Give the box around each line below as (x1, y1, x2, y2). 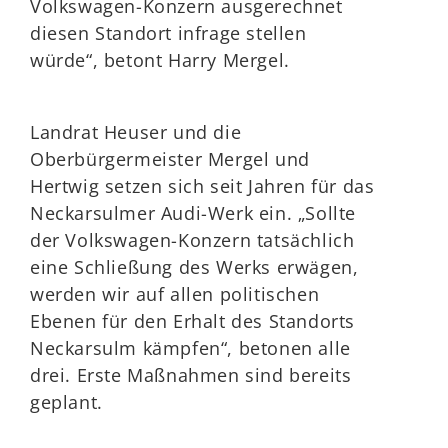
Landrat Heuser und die (30, 120, 242, 144)
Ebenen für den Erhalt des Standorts (30, 309, 356, 333)
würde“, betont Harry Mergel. (30, 48, 290, 72)
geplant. (30, 390, 103, 414)
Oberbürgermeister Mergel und (30, 147, 310, 171)
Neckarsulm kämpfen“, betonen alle (30, 336, 351, 360)
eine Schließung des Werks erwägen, (30, 255, 359, 279)
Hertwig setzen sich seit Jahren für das (30, 174, 375, 198)
